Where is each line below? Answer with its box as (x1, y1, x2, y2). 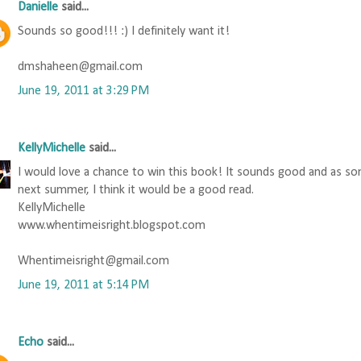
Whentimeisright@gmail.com (18, 254, 169, 268)
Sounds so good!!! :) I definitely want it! (18, 24, 230, 38)
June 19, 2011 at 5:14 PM (18, 278, 149, 292)
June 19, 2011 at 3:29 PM (18, 84, 149, 98)
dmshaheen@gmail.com (18, 60, 143, 73)
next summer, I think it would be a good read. (18, 183, 254, 197)
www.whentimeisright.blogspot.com (18, 218, 205, 232)
